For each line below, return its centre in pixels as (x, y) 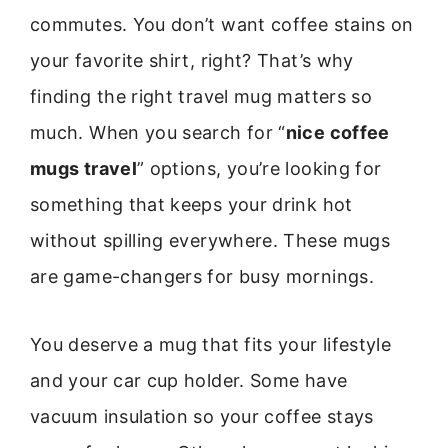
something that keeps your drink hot (191, 204)
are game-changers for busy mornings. (202, 276)
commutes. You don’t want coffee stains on (222, 24)
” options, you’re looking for (259, 168)
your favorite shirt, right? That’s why (192, 60)
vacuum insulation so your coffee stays (202, 417)
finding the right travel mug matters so (201, 96)
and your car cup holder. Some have (189, 381)
